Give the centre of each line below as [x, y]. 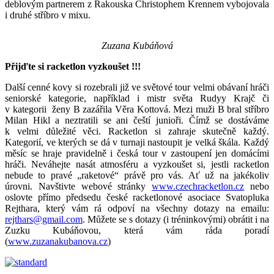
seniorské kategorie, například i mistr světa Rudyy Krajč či [137, 98]
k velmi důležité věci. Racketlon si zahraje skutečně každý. [137, 131]
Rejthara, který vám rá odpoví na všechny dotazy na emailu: [137, 208]
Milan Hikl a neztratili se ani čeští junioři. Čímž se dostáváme [137, 120]
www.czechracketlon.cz [198, 186]
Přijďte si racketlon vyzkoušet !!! [73, 66]
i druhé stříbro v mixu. [48, 15]
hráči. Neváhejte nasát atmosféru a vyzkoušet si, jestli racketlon [137, 164]
